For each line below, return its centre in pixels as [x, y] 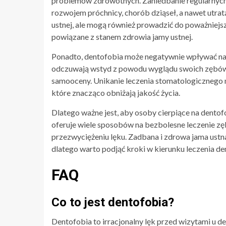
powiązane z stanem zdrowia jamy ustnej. [122, 37]
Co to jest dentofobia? [113, 202]
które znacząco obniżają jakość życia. [116, 93]
